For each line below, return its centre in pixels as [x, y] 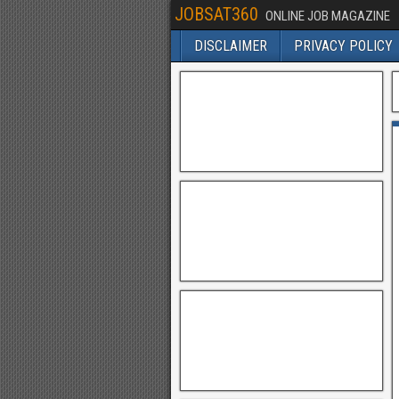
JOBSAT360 [216, 14]
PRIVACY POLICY [343, 46]
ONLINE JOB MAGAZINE [328, 16]
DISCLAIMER [231, 46]
